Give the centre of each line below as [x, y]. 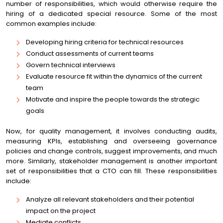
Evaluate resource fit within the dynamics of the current [114, 76]
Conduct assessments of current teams [90, 54]
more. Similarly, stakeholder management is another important [111, 161]
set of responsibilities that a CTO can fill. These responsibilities [111, 171]
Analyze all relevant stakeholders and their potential [110, 199]
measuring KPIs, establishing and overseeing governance [111, 141]
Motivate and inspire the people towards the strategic [113, 99]
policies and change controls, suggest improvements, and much [111, 151]
